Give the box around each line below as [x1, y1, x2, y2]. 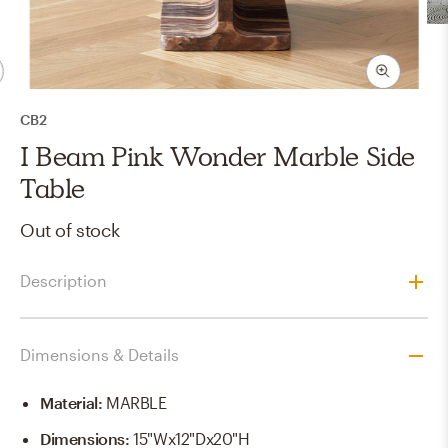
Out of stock [20, 218, 120, 241]
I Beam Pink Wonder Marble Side [20, 137, 416, 175]
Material [40, 393, 98, 413]
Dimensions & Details [20, 345, 179, 365]
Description [20, 271, 107, 291]
